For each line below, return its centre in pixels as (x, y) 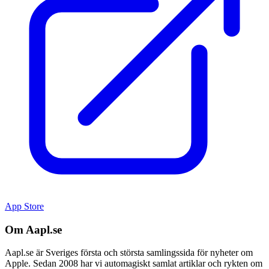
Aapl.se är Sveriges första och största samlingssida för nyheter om (129, 253)
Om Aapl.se (33, 229)
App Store (24, 206)
